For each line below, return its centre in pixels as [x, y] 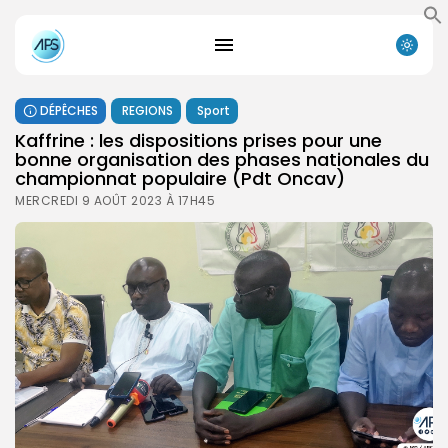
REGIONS [147, 110]
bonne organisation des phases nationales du [222, 159]
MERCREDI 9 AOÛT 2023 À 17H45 [115, 200]
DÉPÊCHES [69, 110]
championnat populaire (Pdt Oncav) [180, 178]
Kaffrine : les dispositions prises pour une [198, 140]
